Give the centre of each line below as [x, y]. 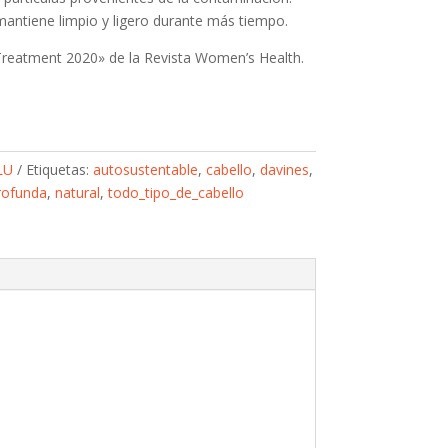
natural [77, 193]
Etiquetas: [59, 170]
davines [284, 170]
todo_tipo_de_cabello [175, 193]
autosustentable [145, 170]
